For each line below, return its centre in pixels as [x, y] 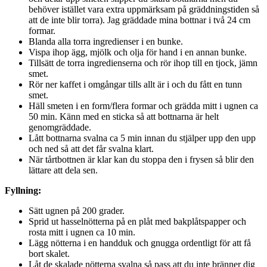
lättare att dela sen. [63, 170]
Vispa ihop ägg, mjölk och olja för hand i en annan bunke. [138, 52]
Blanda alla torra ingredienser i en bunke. [106, 41]
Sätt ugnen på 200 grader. [77, 210]
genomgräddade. [60, 127]
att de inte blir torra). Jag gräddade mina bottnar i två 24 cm [139, 20]
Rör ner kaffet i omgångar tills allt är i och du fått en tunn [135, 84]
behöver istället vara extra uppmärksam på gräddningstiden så [144, 9]
